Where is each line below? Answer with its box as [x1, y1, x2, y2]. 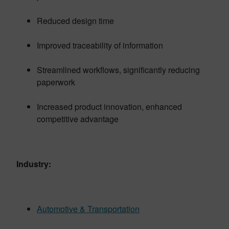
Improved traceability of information [37, 39, 163, 51]
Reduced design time [37, 14, 114, 27]
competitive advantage [37, 112, 119, 125]
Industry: [16, 157, 51, 170]
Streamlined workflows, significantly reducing [37, 63, 200, 76]
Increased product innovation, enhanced [37, 100, 182, 112]
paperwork [37, 76, 75, 88]
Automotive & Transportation [37, 202, 140, 215]
